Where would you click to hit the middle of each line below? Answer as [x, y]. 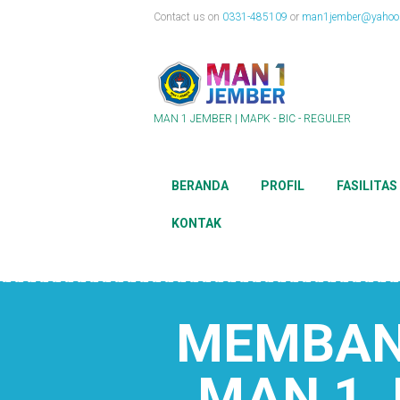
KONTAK [196, 223]
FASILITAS [367, 186]
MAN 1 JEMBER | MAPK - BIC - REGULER [252, 119]
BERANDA [200, 186]
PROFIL [283, 186]
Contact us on [188, 17]
